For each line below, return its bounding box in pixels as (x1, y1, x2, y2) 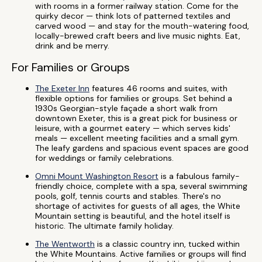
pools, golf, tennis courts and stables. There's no (35, 191, 221, 201)
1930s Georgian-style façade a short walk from (35, 103, 218, 113)
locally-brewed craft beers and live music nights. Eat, (35, 30, 240, 41)
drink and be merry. (35, 40, 109, 51)
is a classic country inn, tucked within (95, 239, 240, 249)
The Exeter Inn (35, 83, 89, 94)
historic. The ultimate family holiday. (35, 220, 174, 231)
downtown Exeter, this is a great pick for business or (35, 113, 237, 123)
